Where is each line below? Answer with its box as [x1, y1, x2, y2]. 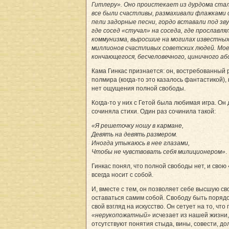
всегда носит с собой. [91, 171, 153, 179]
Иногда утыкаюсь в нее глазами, [91, 140, 190, 147]
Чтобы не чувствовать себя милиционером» [91, 148, 225, 156]
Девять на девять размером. [91, 131, 177, 139]
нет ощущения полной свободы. [91, 85, 186, 93]
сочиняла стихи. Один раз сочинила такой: [91, 108, 216, 116]
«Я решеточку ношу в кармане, [91, 122, 184, 130]
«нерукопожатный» [91, 212, 151, 219]
